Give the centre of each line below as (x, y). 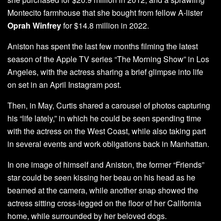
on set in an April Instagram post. (64, 84)
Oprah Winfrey (34, 25)
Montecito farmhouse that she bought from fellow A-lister (105, 12)
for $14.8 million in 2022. (105, 25)
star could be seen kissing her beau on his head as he (101, 177)
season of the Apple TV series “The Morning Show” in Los (108, 59)
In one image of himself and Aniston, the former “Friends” (106, 164)
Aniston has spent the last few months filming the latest (103, 46)
